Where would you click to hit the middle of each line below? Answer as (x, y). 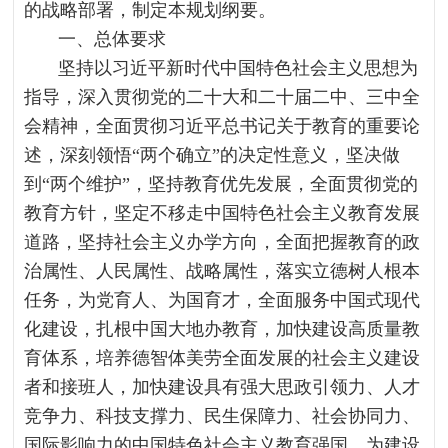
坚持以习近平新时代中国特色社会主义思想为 (238, 68)
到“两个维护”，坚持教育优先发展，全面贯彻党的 (221, 184)
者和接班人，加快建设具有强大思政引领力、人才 (222, 387)
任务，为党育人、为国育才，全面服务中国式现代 (222, 300)
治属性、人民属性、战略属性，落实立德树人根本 (222, 271)
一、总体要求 (112, 39)
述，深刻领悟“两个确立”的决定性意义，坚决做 (212, 155)
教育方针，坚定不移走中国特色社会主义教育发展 (222, 213)
